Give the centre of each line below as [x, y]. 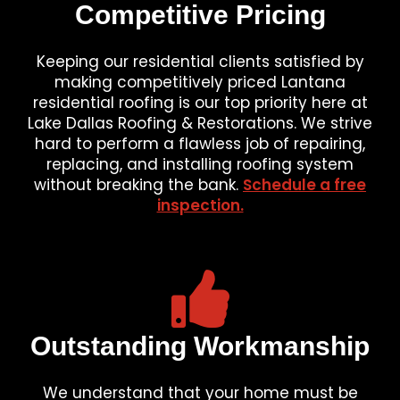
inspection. [200, 205]
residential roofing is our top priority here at [200, 103]
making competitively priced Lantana [200, 82]
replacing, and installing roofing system [200, 164]
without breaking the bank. [138, 185]
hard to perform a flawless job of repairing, [200, 144]
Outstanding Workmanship [200, 346]
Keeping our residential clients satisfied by [200, 62]
